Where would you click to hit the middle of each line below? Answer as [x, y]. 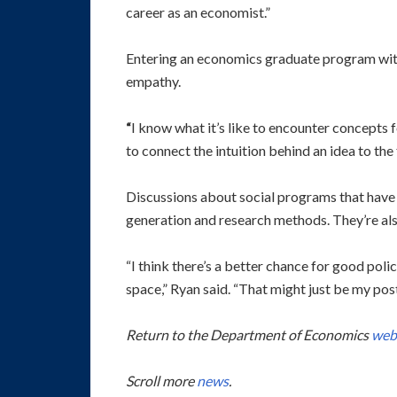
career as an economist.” [198, 12]
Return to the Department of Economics [249, 335]
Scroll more [161, 381]
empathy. [153, 82]
